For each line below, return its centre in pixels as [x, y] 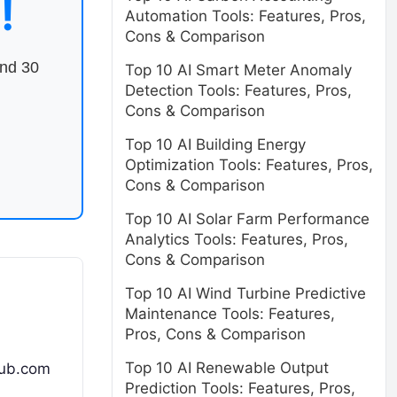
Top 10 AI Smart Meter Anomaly [238, 70]
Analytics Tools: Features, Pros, [237, 239]
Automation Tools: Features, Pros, [245, 16]
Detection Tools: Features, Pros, [238, 90]
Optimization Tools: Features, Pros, [249, 165]
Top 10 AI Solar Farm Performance [247, 219]
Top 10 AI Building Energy [215, 144]
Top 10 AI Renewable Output [227, 368]
